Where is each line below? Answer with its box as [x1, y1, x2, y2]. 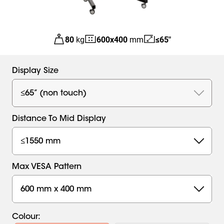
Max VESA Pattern [12, 163, 81, 171]
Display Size [12, 67, 58, 75]
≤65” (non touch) [20, 89, 86, 97]
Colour [12, 213, 38, 221]
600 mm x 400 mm [20, 185, 91, 193]
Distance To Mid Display [12, 115, 106, 123]
